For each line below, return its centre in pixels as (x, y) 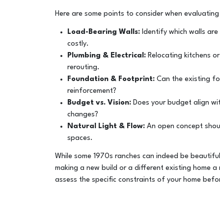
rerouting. (84, 67)
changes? (83, 114)
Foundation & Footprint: (111, 79)
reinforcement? (92, 91)
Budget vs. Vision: (99, 103)
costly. (78, 44)
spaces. (80, 138)
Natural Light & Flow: (107, 126)
